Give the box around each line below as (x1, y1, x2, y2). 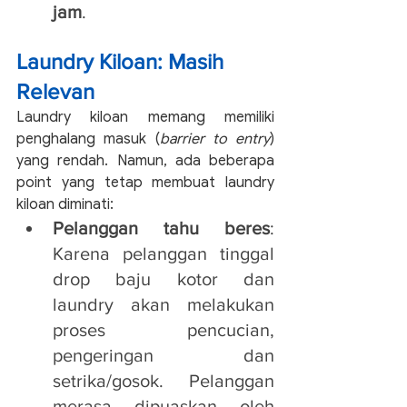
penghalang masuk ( (16, 129, 160, 148)
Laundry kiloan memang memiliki (16, 107, 274, 126)
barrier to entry (159, 129, 270, 148)
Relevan (16, 78, 94, 104)
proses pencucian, (53, 319, 274, 340)
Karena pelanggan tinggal (53, 243, 274, 263)
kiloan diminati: (16, 194, 114, 213)
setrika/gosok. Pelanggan (53, 370, 274, 391)
